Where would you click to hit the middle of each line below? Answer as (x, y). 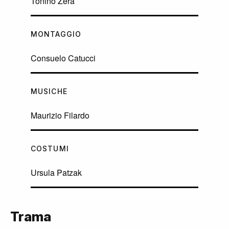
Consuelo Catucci (63, 58)
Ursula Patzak (56, 173)
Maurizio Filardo (60, 116)
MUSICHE (49, 91)
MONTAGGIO (56, 34)
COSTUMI (50, 149)
